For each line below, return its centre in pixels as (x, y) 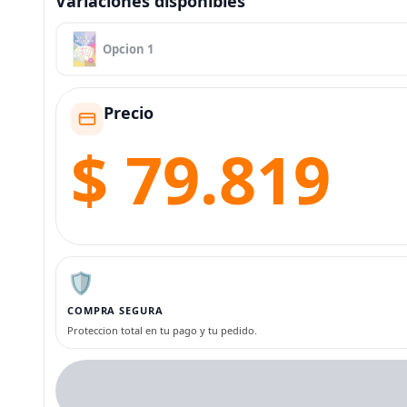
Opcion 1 (128, 49)
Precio (129, 112)
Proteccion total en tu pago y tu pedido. (162, 330)
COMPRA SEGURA (115, 310)
